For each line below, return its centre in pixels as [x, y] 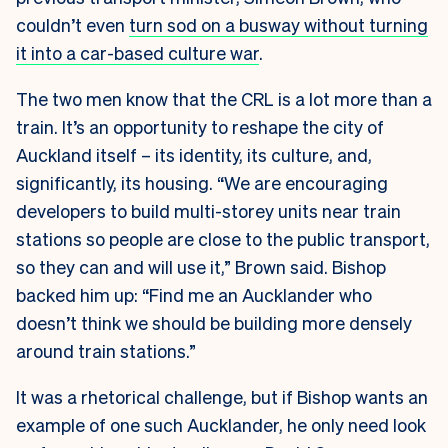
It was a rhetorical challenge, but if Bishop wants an [222, 397]
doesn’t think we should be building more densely [214, 323]
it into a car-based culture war [137, 53]
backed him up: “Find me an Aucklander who [194, 295]
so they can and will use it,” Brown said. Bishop [201, 267]
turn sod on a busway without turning [278, 25]
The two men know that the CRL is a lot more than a [224, 99]
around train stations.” [106, 351]
